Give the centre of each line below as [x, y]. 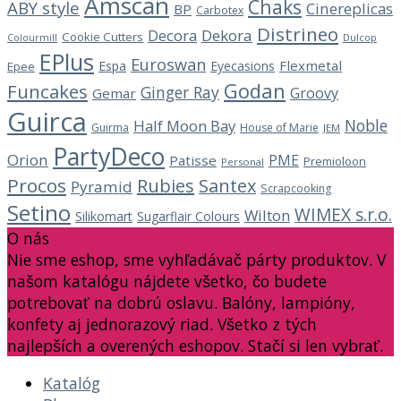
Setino [39, 213]
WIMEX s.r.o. [343, 215]
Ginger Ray [180, 93]
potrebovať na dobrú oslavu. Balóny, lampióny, [181, 303]
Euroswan [168, 65]
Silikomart [104, 217]
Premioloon [335, 162]
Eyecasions [243, 66]
